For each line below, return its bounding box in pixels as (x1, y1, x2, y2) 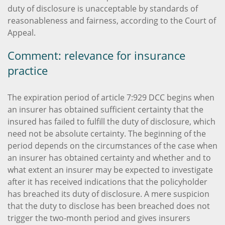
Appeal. (8, 27, 36, 38)
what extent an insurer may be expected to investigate (8, 164, 213, 175)
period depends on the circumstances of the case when (8, 140, 217, 151)
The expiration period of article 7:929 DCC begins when (8, 91, 214, 103)
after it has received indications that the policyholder (8, 176, 207, 187)
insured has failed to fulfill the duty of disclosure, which (8, 116, 215, 127)
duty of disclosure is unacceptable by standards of (8, 3, 198, 14)
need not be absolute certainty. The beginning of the (8, 128, 206, 139)
